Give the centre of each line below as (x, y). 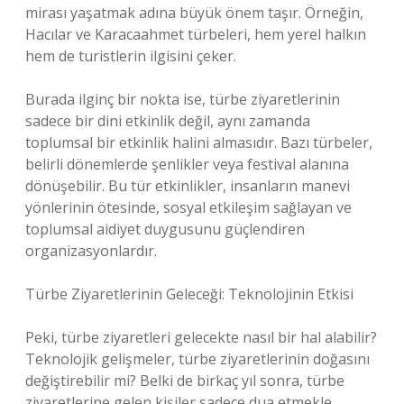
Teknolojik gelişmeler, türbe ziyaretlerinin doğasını (197, 359)
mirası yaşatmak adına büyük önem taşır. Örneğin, (194, 13)
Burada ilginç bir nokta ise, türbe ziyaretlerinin (183, 99)
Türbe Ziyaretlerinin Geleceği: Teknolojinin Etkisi (189, 294)
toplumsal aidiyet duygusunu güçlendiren (165, 229)
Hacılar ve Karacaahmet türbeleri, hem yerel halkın (196, 34)
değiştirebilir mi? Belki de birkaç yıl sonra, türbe (185, 381)
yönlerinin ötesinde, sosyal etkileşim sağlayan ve (188, 207)
